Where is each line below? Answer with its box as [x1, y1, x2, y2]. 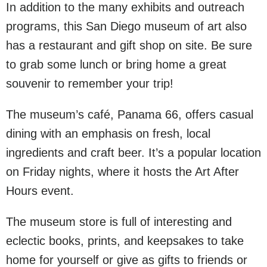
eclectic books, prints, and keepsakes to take [6, 234, 244, 247]
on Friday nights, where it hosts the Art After [6, 165, 239, 178]
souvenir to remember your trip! [6, 77, 173, 90]
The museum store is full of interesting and [6, 215, 232, 228]
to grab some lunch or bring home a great [6, 58, 226, 71]
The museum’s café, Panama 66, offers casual [6, 108, 253, 121]
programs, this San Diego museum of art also [6, 20, 247, 33]
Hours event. [6, 184, 74, 197]
